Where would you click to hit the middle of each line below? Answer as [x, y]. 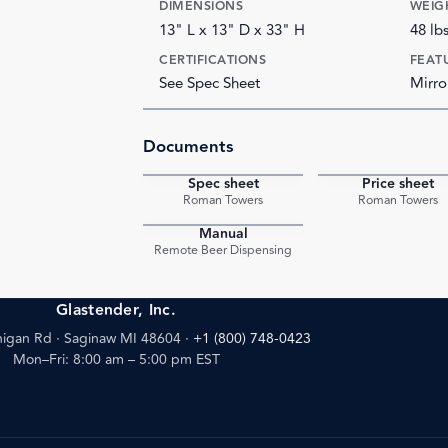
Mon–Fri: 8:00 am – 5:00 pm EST [116, 360]
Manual [223, 233]
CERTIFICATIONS [213, 59]
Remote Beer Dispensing [223, 249]
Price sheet [397, 183]
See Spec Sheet [210, 83]
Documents [188, 146]
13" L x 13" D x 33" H [232, 30]
